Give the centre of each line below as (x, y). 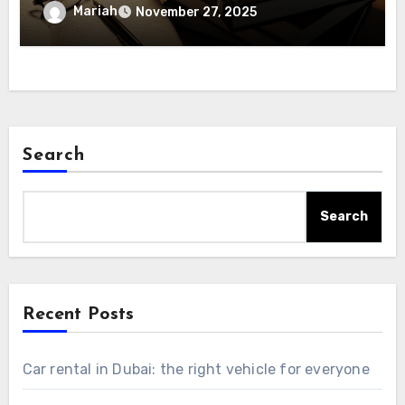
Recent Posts (78, 314)
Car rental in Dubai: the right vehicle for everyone (196, 369)
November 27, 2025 (197, 13)
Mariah (96, 12)
